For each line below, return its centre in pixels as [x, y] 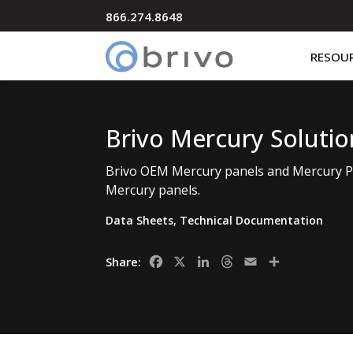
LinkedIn [238, 261]
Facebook [194, 261]
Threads [262, 261]
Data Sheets [140, 221]
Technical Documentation [252, 221]
